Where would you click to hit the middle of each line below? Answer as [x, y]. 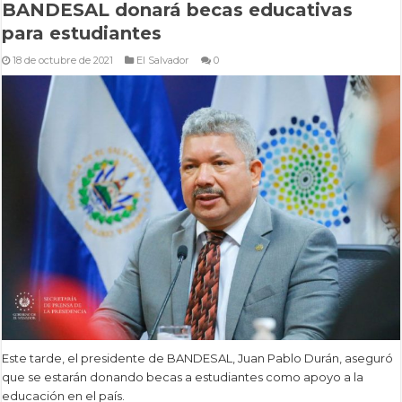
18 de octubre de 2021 [63, 60]
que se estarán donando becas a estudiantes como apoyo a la [183, 377]
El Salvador [163, 60]
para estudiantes [82, 33]
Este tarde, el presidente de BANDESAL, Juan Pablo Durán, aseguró [198, 358]
